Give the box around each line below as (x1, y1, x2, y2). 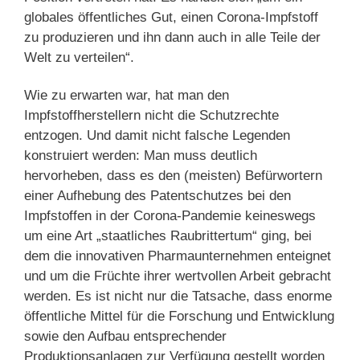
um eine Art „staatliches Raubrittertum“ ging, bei (24, 228, 312, 244)
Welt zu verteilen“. (24, 50, 134, 66)
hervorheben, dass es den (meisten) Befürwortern (24, 168, 322, 184)
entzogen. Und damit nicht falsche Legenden (24, 128, 290, 144)
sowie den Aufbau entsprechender (24, 329, 227, 345)
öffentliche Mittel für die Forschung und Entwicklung (24, 309, 334, 325)
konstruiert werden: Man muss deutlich (24, 148, 257, 164)
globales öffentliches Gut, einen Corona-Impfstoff (24, 10, 318, 26)
